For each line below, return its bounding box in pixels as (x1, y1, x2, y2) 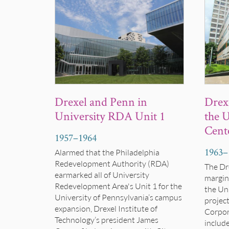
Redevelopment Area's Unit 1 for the (55, 181, 182, 191)
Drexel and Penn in (55, 94, 147, 110)
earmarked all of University (55, 170, 149, 180)
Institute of (118, 203, 157, 214)
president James (101, 215, 158, 225)
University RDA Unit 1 (55, 108, 165, 124)
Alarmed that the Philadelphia (55, 147, 159, 157)
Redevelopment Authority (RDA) (55, 158, 169, 169)
